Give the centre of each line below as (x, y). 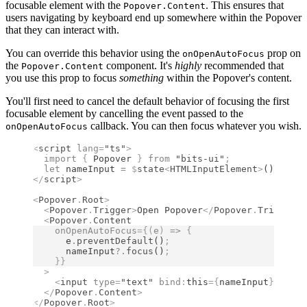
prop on (283, 53)
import (58, 158)
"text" (137, 282)
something (142, 77)
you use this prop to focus (62, 77)
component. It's (139, 65)
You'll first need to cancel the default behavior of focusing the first (147, 101)
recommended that (243, 65)
